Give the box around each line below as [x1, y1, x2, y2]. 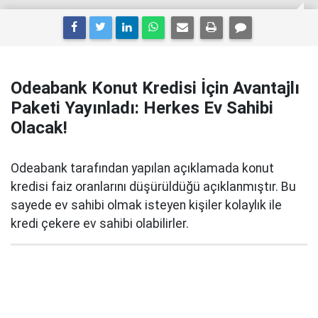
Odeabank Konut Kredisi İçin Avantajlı [11, 78, 300, 98]
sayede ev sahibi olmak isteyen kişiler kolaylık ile [11, 198, 282, 212]
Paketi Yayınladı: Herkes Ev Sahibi [11, 98, 273, 118]
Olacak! [11, 118, 67, 138]
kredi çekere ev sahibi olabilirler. [11, 216, 189, 231]
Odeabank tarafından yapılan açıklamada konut [11, 161, 274, 175]
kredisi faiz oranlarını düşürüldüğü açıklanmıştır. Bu [11, 180, 296, 194]
